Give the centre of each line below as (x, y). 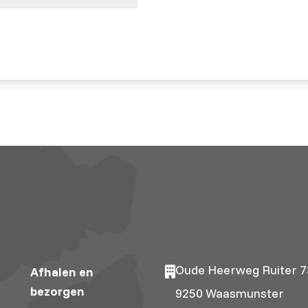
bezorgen (57, 291)
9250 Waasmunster (229, 293)
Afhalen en (62, 272)
